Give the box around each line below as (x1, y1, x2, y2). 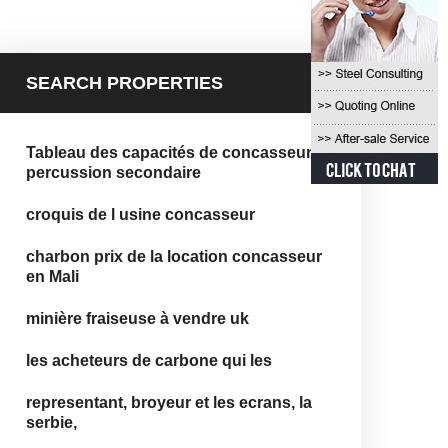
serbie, (26, 414, 77, 431)
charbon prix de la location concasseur (26, 248, 322, 265)
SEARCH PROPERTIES (26, 73, 223, 93)
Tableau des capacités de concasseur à (26, 144, 325, 161)
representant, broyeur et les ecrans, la (26, 394, 312, 411)
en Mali (26, 268, 79, 285)
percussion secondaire (26, 164, 201, 181)
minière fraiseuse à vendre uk (26, 310, 249, 327)
